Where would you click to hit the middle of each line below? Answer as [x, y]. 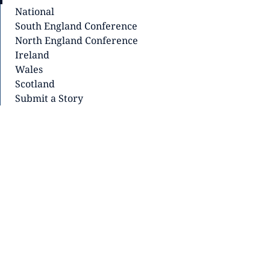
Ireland [32, 55]
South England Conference [76, 26]
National [35, 11]
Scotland [35, 84]
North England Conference [77, 40]
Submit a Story [49, 98]
